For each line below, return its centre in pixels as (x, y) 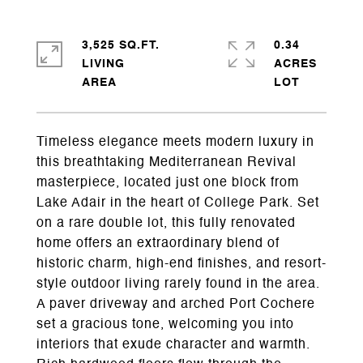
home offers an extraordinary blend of (158, 244)
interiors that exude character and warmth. (173, 345)
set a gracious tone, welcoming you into (165, 325)
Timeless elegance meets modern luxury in (175, 143)
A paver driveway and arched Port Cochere (176, 305)
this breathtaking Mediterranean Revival (167, 163)
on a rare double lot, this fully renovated (166, 224)
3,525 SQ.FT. (121, 45)
